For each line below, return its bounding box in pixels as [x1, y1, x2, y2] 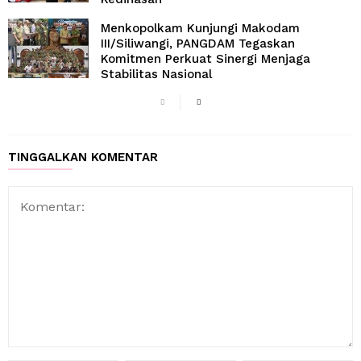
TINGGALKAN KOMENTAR [8, 149, 158, 164]
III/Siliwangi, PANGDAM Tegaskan [101, 36, 295, 52]
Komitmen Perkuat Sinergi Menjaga [101, 52, 310, 67]
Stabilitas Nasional [101, 67, 212, 82]
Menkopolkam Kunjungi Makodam [101, 21, 300, 36]
